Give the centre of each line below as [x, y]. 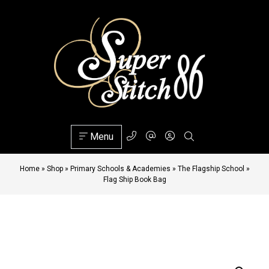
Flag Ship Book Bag [134, 180]
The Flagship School [211, 169]
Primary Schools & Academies [120, 169]
